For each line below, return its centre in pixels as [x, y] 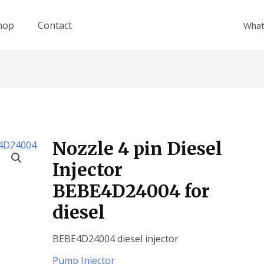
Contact [55, 25]
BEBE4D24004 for [131, 191]
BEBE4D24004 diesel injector [115, 239]
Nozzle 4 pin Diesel [137, 149]
